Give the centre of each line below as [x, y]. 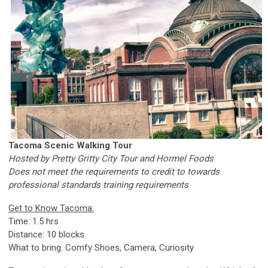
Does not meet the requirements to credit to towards [114, 172]
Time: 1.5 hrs [33, 222]
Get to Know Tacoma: [51, 208]
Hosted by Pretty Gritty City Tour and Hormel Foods [111, 159]
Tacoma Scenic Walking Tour [70, 146]
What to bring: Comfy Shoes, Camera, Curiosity [101, 248]
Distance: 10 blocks [46, 235]
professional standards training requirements [98, 185]
